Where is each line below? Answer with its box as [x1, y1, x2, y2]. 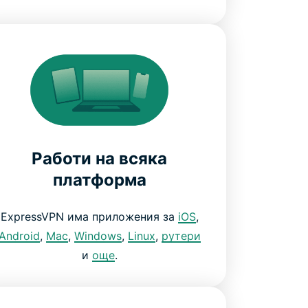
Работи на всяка [32, 148, 168, 168]
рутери [161, 228, 201, 243]
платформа [52, 169, 146, 190]
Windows [74, 228, 122, 243]
